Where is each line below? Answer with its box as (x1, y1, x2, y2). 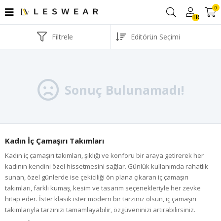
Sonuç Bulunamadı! (64, 81, 184, 98)
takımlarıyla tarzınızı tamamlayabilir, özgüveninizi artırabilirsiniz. (5, 205, 195, 214)
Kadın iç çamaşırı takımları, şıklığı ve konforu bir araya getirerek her (5, 151, 204, 160)
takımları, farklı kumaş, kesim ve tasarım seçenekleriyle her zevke (5, 184, 201, 192)
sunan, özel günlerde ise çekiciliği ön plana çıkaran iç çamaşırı (5, 173, 188, 182)
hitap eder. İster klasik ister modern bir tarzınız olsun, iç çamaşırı (5, 194, 196, 203)
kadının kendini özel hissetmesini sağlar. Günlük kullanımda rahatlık (5, 162, 208, 171)
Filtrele (52, 32, 74, 41)
